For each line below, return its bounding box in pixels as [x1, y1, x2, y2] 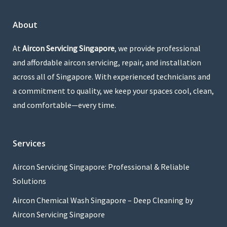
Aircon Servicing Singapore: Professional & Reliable [13, 161, 190, 172]
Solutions [13, 175, 46, 186]
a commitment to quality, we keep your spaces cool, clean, [13, 85, 214, 96]
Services [13, 137, 46, 149]
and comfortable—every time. [13, 99, 116, 110]
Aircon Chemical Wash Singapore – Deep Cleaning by [13, 195, 193, 205]
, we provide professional [115, 43, 201, 53]
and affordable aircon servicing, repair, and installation [13, 57, 201, 67]
